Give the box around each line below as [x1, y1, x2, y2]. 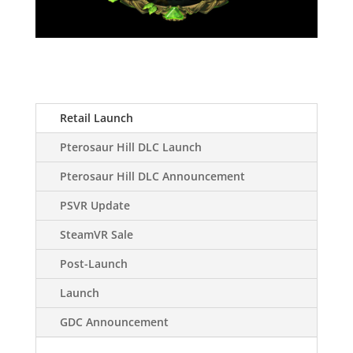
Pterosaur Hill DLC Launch [59, 139, 202, 154]
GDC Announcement [59, 314, 169, 329]
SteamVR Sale [59, 226, 133, 242]
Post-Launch [59, 255, 128, 271]
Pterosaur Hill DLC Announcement [59, 168, 245, 184]
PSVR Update [59, 197, 130, 213]
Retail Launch [59, 110, 133, 125]
